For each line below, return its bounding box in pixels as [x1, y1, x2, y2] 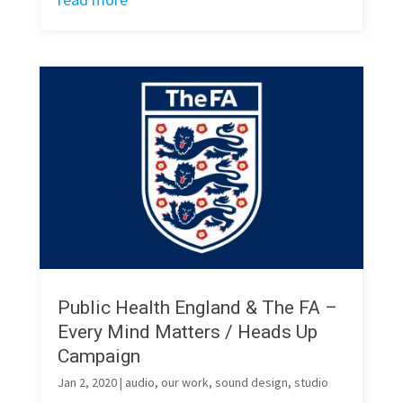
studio [293, 373, 328, 390]
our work [160, 373, 209, 390]
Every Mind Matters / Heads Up [57, 320, 318, 343]
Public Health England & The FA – [57, 296, 337, 318]
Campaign [57, 345, 140, 367]
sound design [214, 373, 288, 390]
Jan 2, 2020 [57, 373, 117, 390]
